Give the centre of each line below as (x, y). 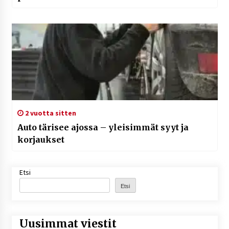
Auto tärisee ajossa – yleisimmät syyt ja (103, 128)
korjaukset (41, 140)
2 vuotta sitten (50, 113)
